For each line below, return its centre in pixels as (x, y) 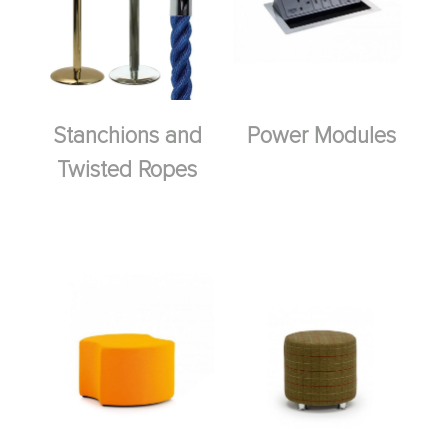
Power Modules (321, 136)
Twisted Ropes (127, 170)
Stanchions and (127, 136)
